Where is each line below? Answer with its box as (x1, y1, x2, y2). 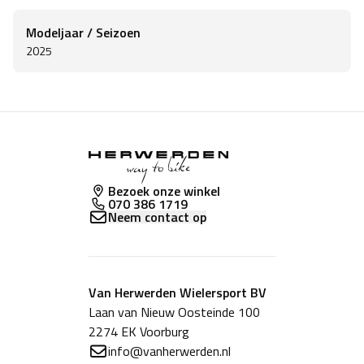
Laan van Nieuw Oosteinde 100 (89, 301, 260, 322)
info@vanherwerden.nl (108, 340, 231, 361)
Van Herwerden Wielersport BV (89, 282, 266, 302)
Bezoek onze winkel (108, 180, 220, 201)
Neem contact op (108, 206, 206, 227)
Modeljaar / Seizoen (26, 22, 141, 42)
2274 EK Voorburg (89, 321, 189, 341)
